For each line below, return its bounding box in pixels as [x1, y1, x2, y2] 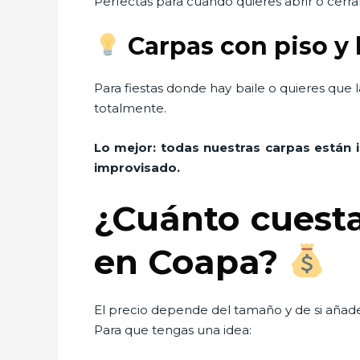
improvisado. [94, 159, 180, 175]
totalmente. [94, 100, 166, 116]
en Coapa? [94, 240, 288, 283]
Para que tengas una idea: [94, 321, 252, 337]
